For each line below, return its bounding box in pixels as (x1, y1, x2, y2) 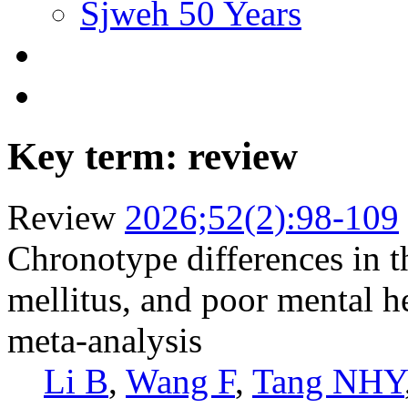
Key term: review (7, 134, 298, 178)
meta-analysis (7, 320, 202, 360)
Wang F (126, 361, 235, 401)
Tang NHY (252, 361, 404, 401)
